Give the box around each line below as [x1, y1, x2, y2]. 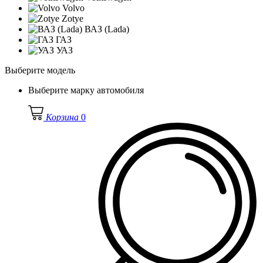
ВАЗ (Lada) [82, 23, 129, 34]
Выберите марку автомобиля [28, 85, 144, 95]
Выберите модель [5, 65, 75, 75]
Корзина [46, 112, 79, 122]
